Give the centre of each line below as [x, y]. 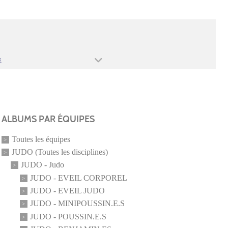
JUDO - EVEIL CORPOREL [78, 178]
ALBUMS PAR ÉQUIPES [48, 119]
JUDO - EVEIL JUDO [67, 191]
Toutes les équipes [41, 139]
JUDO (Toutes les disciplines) [60, 152]
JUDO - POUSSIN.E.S [68, 217]
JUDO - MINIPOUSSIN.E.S [77, 204]
